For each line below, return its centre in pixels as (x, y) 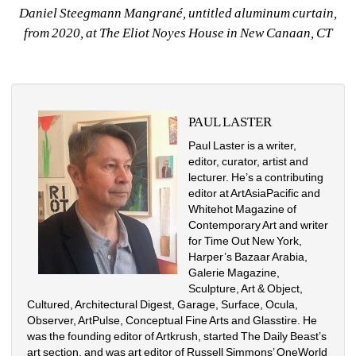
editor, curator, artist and (249, 161)
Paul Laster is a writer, (243, 145)
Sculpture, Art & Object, (246, 288)
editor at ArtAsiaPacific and (255, 193)
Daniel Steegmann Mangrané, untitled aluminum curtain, (178, 13)
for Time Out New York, (246, 240)
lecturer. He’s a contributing (256, 177)
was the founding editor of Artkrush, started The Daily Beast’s (177, 336)
